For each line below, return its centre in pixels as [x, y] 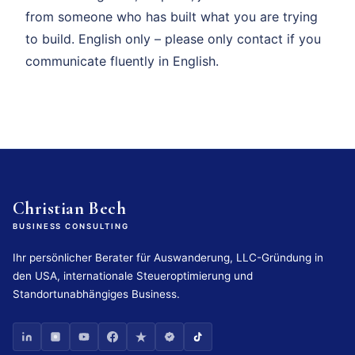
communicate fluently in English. [122, 61]
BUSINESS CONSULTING [71, 226]
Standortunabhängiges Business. [96, 294]
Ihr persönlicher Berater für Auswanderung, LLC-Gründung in [168, 257]
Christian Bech [70, 208]
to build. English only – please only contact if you [173, 38]
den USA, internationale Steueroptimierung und [133, 275]
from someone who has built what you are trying [172, 16]
